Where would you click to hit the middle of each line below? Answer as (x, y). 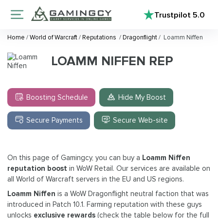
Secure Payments (55, 120)
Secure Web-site (141, 120)
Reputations (100, 38)
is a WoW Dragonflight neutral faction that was (132, 193)
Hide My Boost (142, 98)
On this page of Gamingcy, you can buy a (75, 158)
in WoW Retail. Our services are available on (140, 169)
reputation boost (38, 169)
